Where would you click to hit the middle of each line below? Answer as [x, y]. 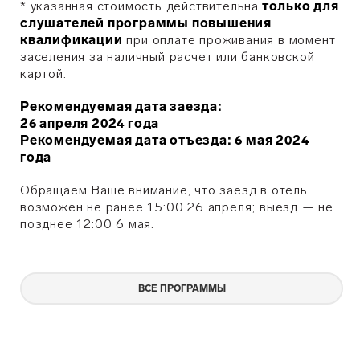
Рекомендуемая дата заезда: [121, 106]
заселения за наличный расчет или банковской [168, 57]
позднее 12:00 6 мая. [88, 224]
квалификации [72, 40]
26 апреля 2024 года [90, 123]
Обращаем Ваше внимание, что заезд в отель [164, 190]
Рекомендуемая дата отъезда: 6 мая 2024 [165, 140]
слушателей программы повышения [146, 23]
